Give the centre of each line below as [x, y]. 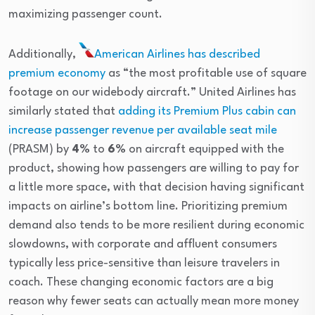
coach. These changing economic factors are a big [141, 283]
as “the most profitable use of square [206, 74]
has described [224, 55]
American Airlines [140, 55]
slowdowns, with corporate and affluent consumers [143, 245]
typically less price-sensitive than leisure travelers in [144, 264]
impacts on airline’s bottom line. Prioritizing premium [148, 207]
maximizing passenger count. [85, 15]
